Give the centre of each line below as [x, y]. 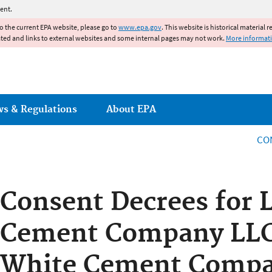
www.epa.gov [140, 27]
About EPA [131, 109]
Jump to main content [136, 7]
